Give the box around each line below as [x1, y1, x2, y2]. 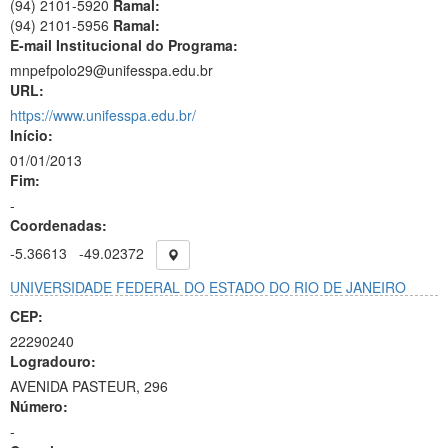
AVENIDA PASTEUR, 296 [10, 376, 168, 396]
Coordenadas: [10, 215, 107, 235]
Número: [10, 396, 68, 416]
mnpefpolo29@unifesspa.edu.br [10, 60, 213, 80]
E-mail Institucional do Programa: [10, 35, 238, 55]
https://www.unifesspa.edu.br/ [10, 105, 196, 125]
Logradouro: [10, 351, 96, 371]
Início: [10, 125, 53, 145]
